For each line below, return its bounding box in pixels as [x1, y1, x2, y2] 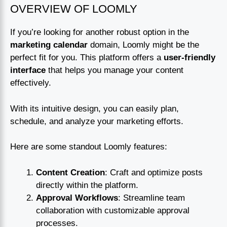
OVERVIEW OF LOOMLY [10, 3, 137, 16]
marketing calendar [10, 40, 88, 50]
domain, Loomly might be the [88, 40, 199, 50]
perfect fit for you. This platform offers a [10, 53, 164, 63]
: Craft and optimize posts [105, 167, 203, 177]
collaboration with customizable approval [36, 205, 190, 215]
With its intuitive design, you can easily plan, [10, 103, 179, 113]
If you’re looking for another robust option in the [10, 27, 189, 37]
